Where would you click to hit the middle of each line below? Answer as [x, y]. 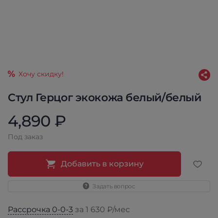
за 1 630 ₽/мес [101, 209]
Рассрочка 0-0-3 [40, 209]
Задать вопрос [114, 186]
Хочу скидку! [41, 74]
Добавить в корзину [102, 164]
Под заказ [25, 137]
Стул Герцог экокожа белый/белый [105, 98]
